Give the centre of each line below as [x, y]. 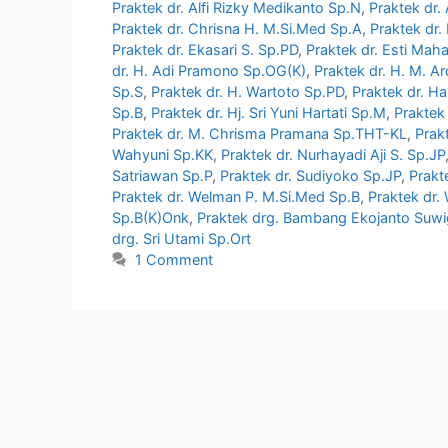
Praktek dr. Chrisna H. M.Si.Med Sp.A [237, 29]
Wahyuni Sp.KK [162, 155]
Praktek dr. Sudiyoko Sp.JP [310, 176]
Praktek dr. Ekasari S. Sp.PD [205, 50]
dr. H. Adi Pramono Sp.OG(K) [209, 71]
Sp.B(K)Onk [150, 218]
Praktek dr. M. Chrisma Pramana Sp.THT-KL [259, 134]
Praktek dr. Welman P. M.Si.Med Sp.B [236, 197]
